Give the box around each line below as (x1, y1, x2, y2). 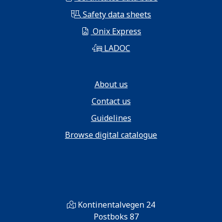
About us (94, 79, 128, 90)
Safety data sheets (81, 9, 151, 20)
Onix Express (91, 26, 141, 37)
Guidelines (91, 112, 131, 124)
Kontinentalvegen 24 (78, 199, 155, 211)
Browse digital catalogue (65, 129, 157, 141)
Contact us (91, 96, 131, 107)
